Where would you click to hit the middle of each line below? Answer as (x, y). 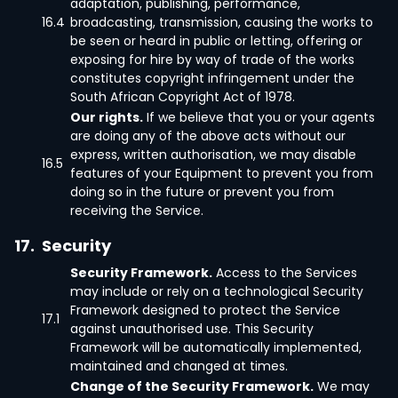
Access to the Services (285, 273)
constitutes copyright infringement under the (212, 78)
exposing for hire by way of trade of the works (212, 60)
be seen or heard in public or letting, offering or (216, 41)
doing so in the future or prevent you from (202, 192)
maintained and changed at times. (179, 366)
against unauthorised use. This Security (192, 329)
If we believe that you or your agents (259, 117)
